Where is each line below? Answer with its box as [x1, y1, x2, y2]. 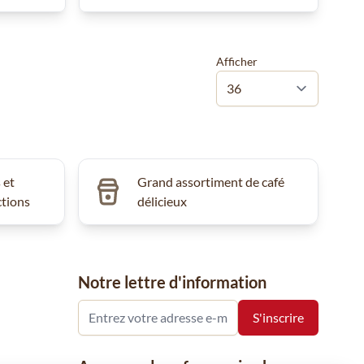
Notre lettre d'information [78, 271, 266, 292]
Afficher [216, 54, 258, 68]
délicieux [137, 193, 188, 209]
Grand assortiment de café [137, 173, 285, 189]
